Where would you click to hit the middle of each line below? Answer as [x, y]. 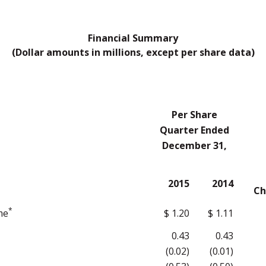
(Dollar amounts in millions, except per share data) [133, 52]
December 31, [194, 145]
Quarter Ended [194, 130]
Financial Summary [133, 38]
